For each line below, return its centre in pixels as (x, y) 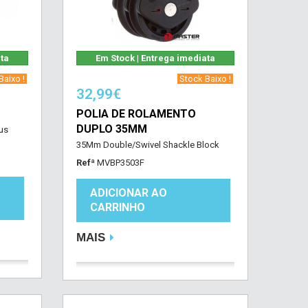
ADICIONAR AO (128, 193)
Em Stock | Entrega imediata (155, 58)
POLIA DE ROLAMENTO (136, 114)
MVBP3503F (120, 163)
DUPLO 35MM (111, 129)
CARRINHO (117, 207)
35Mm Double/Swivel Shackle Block (147, 145)
